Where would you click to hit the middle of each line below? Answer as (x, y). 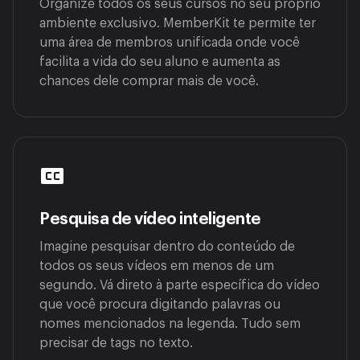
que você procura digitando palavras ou (160, 305)
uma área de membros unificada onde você (170, 43)
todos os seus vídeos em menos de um (157, 266)
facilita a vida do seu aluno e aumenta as (160, 62)
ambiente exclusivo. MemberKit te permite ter (178, 24)
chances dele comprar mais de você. (149, 82)
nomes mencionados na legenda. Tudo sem (170, 324)
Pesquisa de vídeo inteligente (150, 220)
